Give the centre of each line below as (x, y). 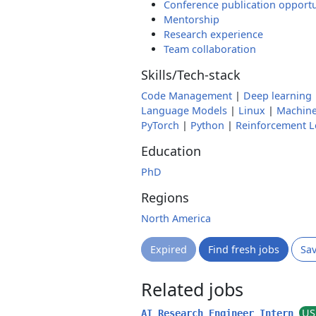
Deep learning (278, 96)
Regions (165, 197)
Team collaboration (210, 49)
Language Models (184, 110)
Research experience (213, 34)
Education (171, 151)
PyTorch (160, 125)
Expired (169, 249)
